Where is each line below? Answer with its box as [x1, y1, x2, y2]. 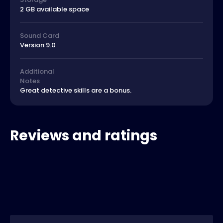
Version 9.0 [20, 40, 56, 50]
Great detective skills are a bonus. [20, 86, 131, 96]
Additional [20, 67, 54, 77]
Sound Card [20, 31, 59, 41]
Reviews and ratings [10, 126, 157, 146]
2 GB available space [20, 4, 89, 14]
